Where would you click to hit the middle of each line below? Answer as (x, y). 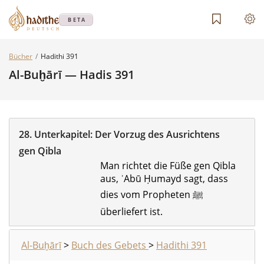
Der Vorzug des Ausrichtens (157, 134)
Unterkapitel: (65, 134)
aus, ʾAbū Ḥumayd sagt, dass (164, 179)
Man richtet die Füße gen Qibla (168, 166)
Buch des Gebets (110, 245)
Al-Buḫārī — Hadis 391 (72, 75)
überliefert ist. (131, 212)
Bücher (21, 56)
